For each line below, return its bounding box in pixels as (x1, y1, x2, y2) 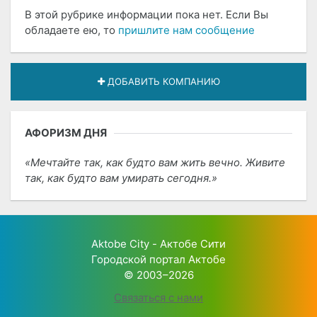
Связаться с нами (114, 291, 203, 305)
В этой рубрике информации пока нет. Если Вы (25, 8, 268, 22)
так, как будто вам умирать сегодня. (25, 171, 212, 185)
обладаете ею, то (25, 23, 118, 38)
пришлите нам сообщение (118, 23, 255, 38)
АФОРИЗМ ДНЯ (25, 126, 107, 140)
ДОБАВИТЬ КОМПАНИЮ (104, 76, 220, 88)
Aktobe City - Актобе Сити (91, 237, 226, 251)
